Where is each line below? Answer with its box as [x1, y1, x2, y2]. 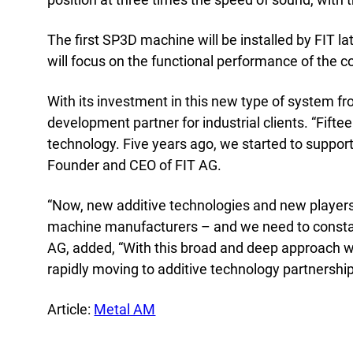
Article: [47, 300, 95, 318]
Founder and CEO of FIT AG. [47, 156, 222, 173]
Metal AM [94, 300, 156, 318]
